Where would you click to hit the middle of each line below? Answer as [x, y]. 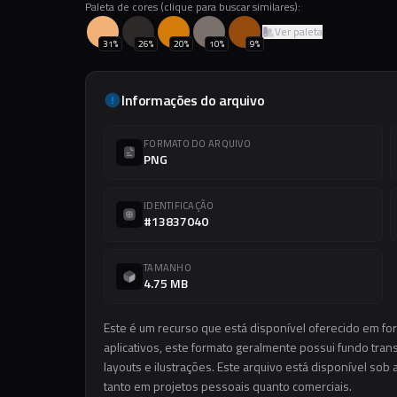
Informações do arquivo [193, 100]
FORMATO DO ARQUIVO [197, 144]
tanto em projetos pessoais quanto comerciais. [228, 386]
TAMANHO [167, 268]
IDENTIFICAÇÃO [179, 206]
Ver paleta [299, 31]
